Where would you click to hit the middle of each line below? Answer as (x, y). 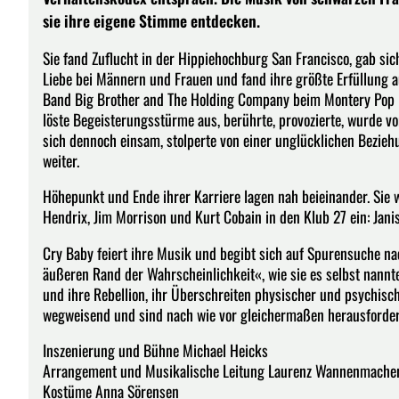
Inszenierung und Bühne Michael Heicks (155, 350)
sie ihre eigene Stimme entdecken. (151, 20)
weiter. (61, 160)
